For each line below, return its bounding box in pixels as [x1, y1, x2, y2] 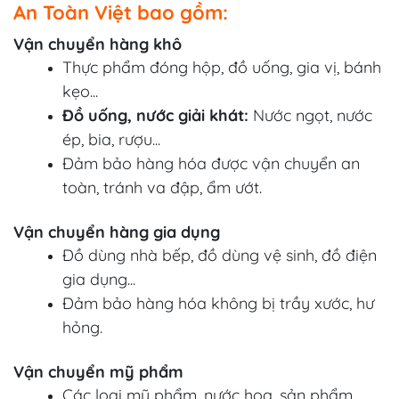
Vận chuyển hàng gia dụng [13, 221, 220, 242]
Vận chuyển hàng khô [13, 33, 182, 54]
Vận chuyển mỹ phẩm [13, 361, 183, 382]
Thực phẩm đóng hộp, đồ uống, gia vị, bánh [62, 56, 381, 77]
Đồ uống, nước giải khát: [62, 104, 248, 126]
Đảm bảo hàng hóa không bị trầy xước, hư [62, 292, 374, 313]
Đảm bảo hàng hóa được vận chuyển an [62, 152, 360, 174]
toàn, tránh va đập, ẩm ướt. [62, 176, 262, 198]
